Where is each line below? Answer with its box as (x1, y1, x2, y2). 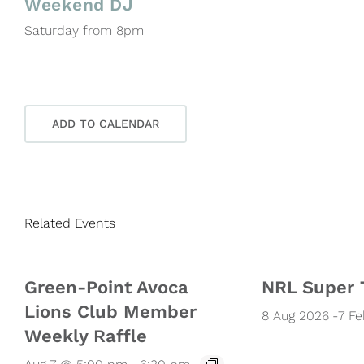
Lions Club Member (24, 301, 197, 322)
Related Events (24, 214, 115, 231)
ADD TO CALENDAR (52, 116, 159, 130)
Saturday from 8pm (24, 22, 144, 38)
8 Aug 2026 (262, 307, 330, 323)
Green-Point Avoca (24, 276, 188, 297)
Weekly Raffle (24, 325, 147, 346)
